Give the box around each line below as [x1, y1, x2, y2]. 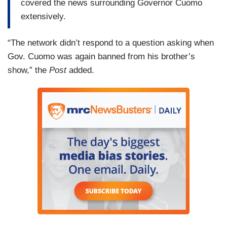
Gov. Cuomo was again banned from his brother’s [8, 52, 195, 62]
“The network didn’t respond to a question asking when [8, 38, 214, 48]
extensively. [21, 11, 66, 21]
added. [66, 65, 94, 75]
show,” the [8, 65, 49, 75]
